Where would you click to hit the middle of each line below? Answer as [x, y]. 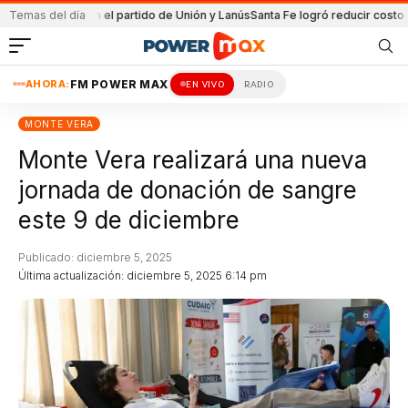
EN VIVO [205, 84]
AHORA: [47, 83]
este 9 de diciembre [129, 219]
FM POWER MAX [118, 84]
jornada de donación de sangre [188, 189]
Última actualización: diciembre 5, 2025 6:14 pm [143, 275]
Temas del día [47, 15]
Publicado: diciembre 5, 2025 [95, 257]
